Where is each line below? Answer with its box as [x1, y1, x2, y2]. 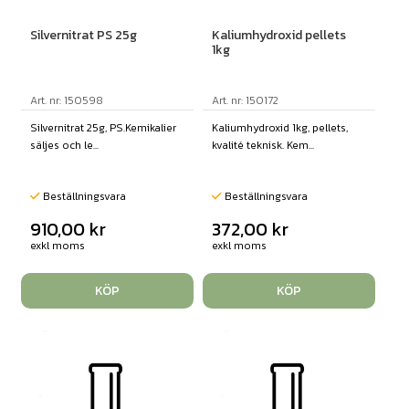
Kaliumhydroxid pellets [211, 26, 346, 46]
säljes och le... [29, 137, 99, 154]
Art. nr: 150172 [211, 92, 278, 110]
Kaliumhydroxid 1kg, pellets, [211, 120, 348, 137]
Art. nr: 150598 [29, 92, 103, 110]
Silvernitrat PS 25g [29, 26, 137, 46]
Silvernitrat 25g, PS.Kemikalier [29, 120, 176, 137]
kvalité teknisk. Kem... [211, 137, 314, 154]
